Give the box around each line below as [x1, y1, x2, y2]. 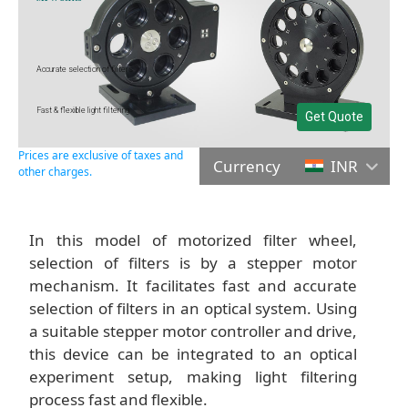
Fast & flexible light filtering [36, 105, 130, 115]
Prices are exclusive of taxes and [18, 147, 183, 163]
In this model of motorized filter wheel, [29, 229, 357, 250]
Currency [213, 155, 280, 177]
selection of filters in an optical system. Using [29, 297, 357, 319]
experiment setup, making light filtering [29, 365, 357, 387]
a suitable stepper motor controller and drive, [29, 320, 357, 342]
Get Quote [304, 109, 363, 125]
